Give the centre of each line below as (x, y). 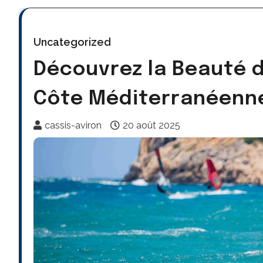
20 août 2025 (151, 125)
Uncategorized (72, 42)
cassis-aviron (73, 125)
